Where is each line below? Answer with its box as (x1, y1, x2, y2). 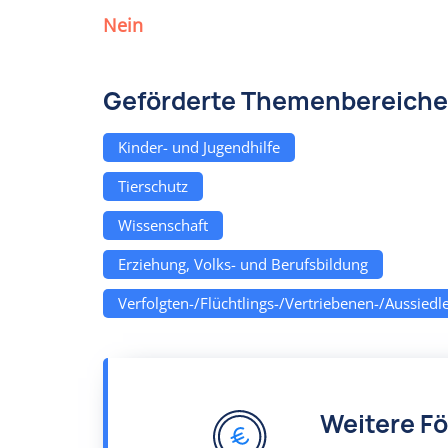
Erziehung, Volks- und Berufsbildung (118, 254, 368, 274)
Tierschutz (118, 176, 188, 196)
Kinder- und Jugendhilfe (118, 137, 280, 157)
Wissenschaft (118, 215, 208, 235)
